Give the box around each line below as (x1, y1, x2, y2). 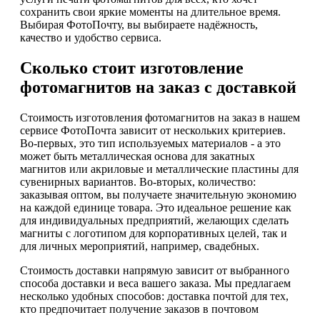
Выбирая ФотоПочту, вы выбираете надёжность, (20, 19, 258, 31)
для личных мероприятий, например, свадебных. (20, 239, 259, 252)
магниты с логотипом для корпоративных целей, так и (20, 226, 287, 239)
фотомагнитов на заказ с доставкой (20, 78, 296, 97)
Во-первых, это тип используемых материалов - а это (20, 136, 281, 149)
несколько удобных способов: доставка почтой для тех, (20, 289, 289, 302)
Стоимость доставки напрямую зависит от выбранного (20, 264, 289, 276)
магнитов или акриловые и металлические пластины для (20, 162, 299, 175)
